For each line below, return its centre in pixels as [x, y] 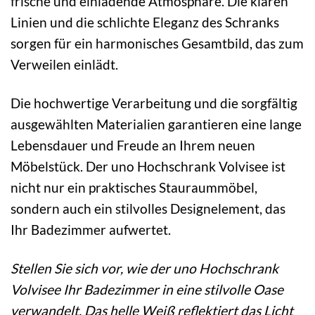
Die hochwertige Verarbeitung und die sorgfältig [154, 103]
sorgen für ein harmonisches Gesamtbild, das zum [157, 44]
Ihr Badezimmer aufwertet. [91, 230]
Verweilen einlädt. [64, 65]
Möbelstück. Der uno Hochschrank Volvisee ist [148, 167]
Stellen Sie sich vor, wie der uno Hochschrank [144, 269]
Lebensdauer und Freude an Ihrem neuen [133, 146]
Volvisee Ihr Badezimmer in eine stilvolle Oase [147, 290]
